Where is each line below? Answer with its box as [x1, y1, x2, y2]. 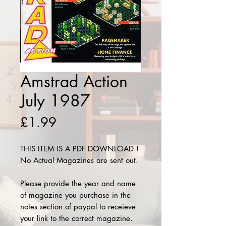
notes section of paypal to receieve [20, 202, 136, 211]
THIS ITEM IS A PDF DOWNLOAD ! [20, 144, 139, 153]
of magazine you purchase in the [20, 190, 131, 200]
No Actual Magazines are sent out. [20, 155, 141, 165]
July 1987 [20, 90, 90, 111]
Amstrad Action [20, 71, 128, 92]
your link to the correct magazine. [20, 213, 133, 223]
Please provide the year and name [20, 179, 136, 188]
